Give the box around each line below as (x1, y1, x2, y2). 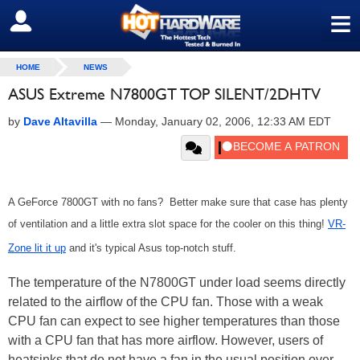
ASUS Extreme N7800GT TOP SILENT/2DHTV (8, 84, 321, 104)
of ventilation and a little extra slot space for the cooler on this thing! (8, 218, 328, 230)
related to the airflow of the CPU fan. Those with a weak (8, 295, 323, 309)
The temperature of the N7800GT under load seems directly (8, 276, 346, 289)
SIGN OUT (12, 14, 82, 30)
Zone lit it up (8, 242, 66, 254)
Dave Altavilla (23, 115, 97, 128)
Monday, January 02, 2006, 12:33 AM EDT (115, 115, 331, 128)
